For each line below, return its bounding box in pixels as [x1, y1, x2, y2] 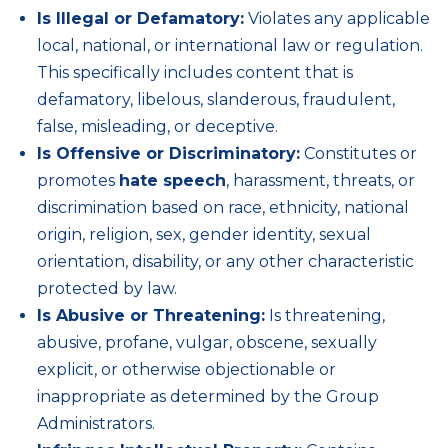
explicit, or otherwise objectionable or [37, 360, 336, 379]
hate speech [119, 171, 226, 190]
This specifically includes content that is [37, 63, 353, 82]
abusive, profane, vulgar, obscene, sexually [37, 333, 377, 352]
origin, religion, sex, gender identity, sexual [37, 225, 371, 244]
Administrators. [37, 414, 155, 433]
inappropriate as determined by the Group [37, 387, 379, 406]
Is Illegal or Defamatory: [37, 9, 244, 28]
